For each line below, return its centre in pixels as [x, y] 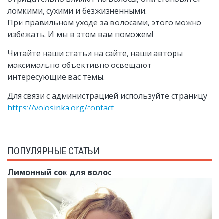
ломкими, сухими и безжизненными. [77, 11]
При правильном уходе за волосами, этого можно [104, 22]
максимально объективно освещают [79, 65]
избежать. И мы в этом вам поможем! [80, 34]
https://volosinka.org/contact [61, 108]
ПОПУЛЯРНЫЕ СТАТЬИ [54, 151]
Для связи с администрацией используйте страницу [107, 96]
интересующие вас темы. [56, 77]
